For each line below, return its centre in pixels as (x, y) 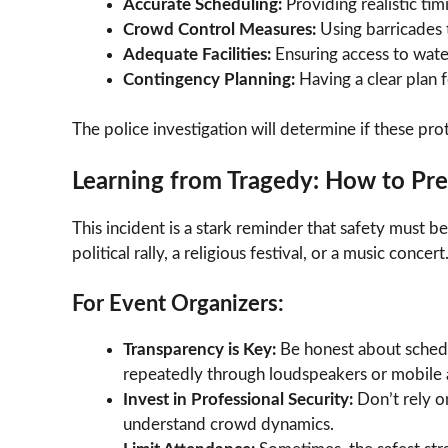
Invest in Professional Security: (238, 400)
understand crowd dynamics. (228, 425)
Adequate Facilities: (197, 54)
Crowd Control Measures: (219, 29)
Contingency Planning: (209, 79)
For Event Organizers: (178, 304)
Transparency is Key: (199, 350)
